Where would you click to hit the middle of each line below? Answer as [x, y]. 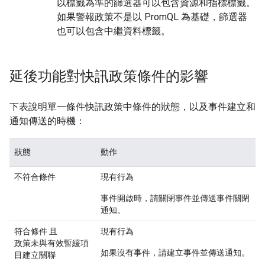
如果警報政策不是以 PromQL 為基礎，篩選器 [152, 17]
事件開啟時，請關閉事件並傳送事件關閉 [175, 198]
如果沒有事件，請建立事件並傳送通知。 [175, 253]
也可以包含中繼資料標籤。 [114, 31]
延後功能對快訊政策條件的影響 [109, 76]
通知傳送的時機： [47, 121]
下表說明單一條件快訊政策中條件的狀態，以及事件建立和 [132, 107]
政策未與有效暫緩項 [51, 243]
